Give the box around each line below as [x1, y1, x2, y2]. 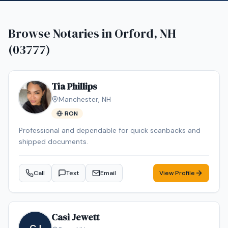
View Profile [159, 169, 195, 177]
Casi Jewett [51, 211, 99, 223]
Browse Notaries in [8, 25, 115, 42]
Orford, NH [115, 25, 176, 42]
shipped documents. [19, 137, 88, 146]
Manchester [59, 95, 98, 104]
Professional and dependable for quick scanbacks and [19, 126, 201, 135]
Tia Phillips [51, 80, 97, 93]
